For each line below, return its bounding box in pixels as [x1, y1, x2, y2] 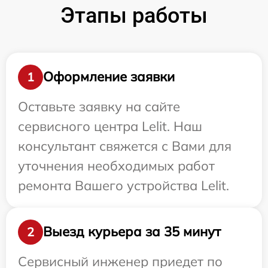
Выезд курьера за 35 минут [43, 223, 221, 240]
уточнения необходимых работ [18, 157, 215, 174]
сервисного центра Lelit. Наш [18, 117, 202, 135]
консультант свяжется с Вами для [18, 137, 232, 154]
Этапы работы [60, 2, 208, 28]
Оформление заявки [43, 68, 175, 86]
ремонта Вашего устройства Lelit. [18, 176, 229, 194]
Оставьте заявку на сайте [18, 98, 180, 115]
